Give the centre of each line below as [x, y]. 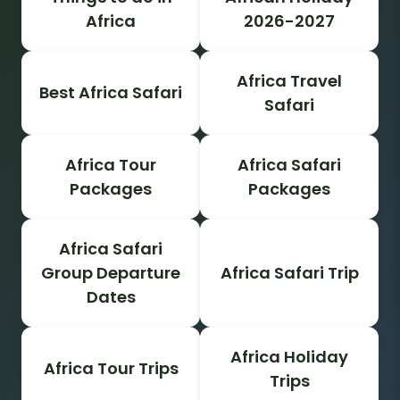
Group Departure [111, 272]
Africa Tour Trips [111, 369]
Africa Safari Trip [289, 272]
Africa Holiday [289, 356]
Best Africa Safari [111, 93]
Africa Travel [289, 80]
